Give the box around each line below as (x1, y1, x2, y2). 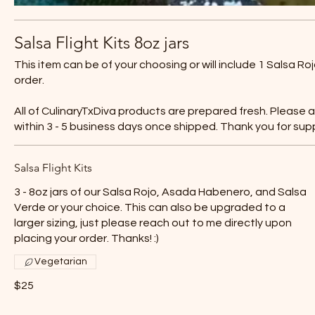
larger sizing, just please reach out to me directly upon (14, 217, 292, 229)
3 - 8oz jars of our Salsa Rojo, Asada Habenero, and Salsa (14, 186, 307, 198)
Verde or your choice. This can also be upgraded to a (14, 202, 285, 213)
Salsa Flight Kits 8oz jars (14, 32, 189, 53)
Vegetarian (34, 257, 87, 266)
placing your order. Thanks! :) (14, 233, 159, 244)
